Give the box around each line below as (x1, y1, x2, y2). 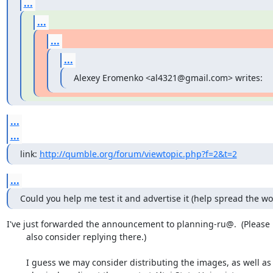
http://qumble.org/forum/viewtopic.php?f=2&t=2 (39, 147, 237, 160)
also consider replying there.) (6, 230, 26, 243)
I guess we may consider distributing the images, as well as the (6, 256, 26, 268)
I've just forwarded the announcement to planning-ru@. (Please (6, 218, 270, 230)
